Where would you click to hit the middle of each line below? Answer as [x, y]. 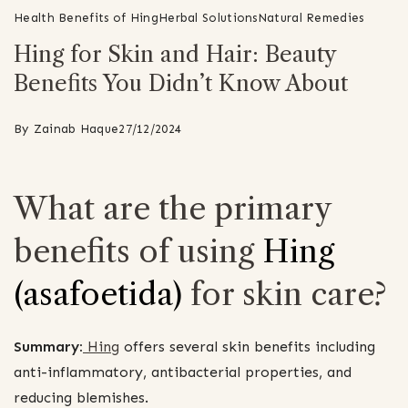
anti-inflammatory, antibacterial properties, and [183, 372]
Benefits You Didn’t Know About [181, 83]
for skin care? [289, 294]
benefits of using [134, 251]
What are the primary [172, 208]
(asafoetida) [102, 294]
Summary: [48, 346]
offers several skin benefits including [247, 346]
